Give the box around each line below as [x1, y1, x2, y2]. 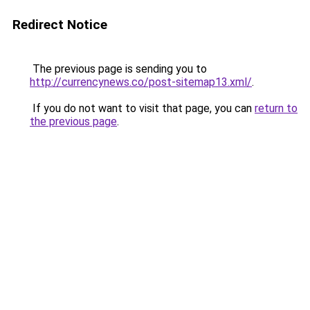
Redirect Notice [12, 17, 107, 33]
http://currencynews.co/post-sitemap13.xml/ [30, 75, 252, 89]
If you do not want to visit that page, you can [30, 102, 255, 115]
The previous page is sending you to [30, 62, 207, 75]
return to [255, 102, 298, 115]
